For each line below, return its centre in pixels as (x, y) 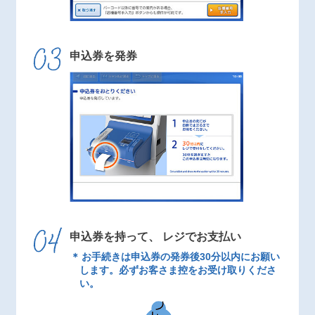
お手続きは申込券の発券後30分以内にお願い (181, 257)
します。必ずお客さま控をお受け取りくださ (178, 270)
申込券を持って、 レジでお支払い (155, 237)
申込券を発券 (103, 56)
